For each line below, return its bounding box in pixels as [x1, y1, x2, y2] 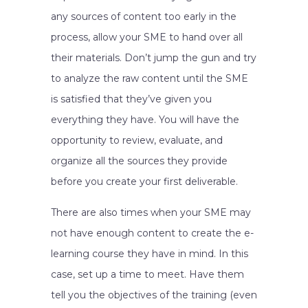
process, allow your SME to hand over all [51, 31, 243, 43]
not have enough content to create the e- [51, 227, 254, 239]
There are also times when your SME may [51, 206, 251, 219]
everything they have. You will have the [51, 113, 239, 126]
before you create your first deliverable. [51, 175, 238, 188]
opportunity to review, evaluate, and [51, 134, 223, 146]
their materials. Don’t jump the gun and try [51, 52, 256, 64]
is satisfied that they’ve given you [51, 93, 212, 105]
